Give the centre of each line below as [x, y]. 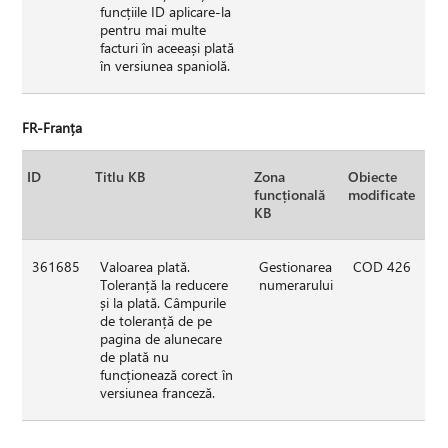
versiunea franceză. [158, 392]
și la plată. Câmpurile [163, 302]
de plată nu [135, 356]
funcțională [290, 194]
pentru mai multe [153, 29]
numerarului [296, 284]
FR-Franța [52, 127]
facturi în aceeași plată [167, 47]
